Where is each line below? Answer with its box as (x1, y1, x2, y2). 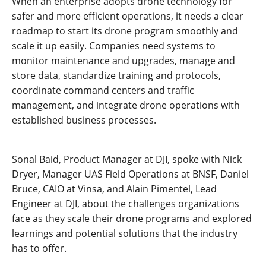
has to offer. (12, 242, 66, 255)
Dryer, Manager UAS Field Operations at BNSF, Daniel (12, 167, 249, 180)
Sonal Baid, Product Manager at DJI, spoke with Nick (12, 153, 242, 166)
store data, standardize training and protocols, (12, 69, 221, 82)
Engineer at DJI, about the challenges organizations (12, 197, 239, 210)
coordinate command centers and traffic (12, 84, 194, 97)
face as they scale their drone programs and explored (12, 212, 252, 225)
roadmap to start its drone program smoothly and (12, 24, 238, 37)
